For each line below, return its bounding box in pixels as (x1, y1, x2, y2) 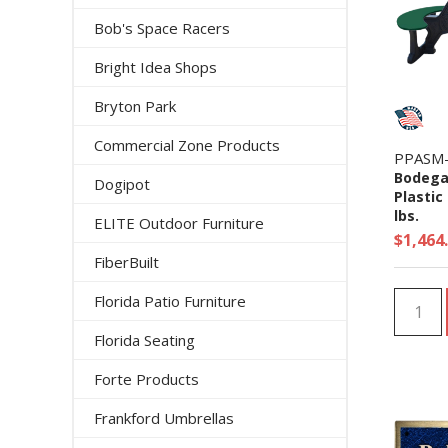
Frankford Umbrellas (94, 408, 234, 428)
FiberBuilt (94, 252, 159, 272)
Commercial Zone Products (94, 135, 280, 155)
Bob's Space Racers (94, 18, 230, 38)
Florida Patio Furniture (94, 291, 246, 311)
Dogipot (94, 174, 150, 194)
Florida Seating (94, 330, 195, 350)
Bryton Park (94, 96, 176, 116)
